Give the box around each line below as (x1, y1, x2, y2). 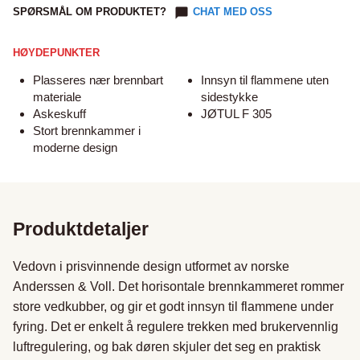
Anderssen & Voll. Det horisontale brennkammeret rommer (13, 280, 344, 293)
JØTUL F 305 (201, 107, 272, 121)
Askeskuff (33, 107, 86, 121)
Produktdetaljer (13, 219, 149, 239)
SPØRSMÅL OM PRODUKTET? (13, 6, 166, 18)
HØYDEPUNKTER (13, 47, 100, 59)
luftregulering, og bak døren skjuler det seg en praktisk (13, 340, 321, 354)
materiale (33, 90, 81, 104)
